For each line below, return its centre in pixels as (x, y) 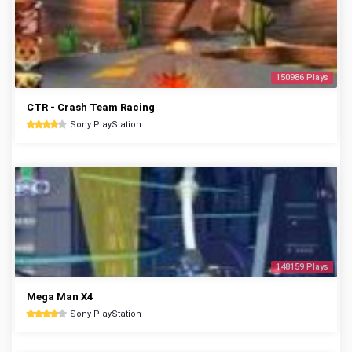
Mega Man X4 (60, 297)
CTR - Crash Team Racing (91, 107)
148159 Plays (302, 267)
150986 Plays (302, 77)
